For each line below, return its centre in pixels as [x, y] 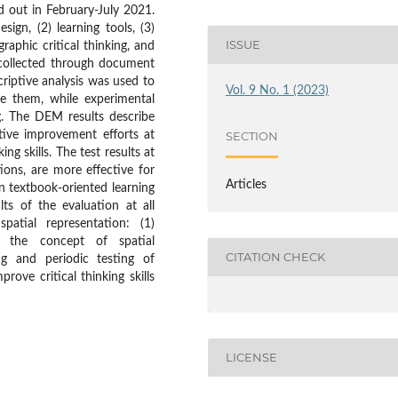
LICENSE [252, 358]
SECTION [252, 136]
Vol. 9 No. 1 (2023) [278, 90]
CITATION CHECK [276, 257]
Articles [247, 184]
